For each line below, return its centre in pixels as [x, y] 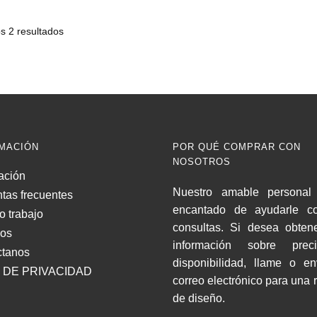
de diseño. [199, 299]
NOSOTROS [202, 162]
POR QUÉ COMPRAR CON [237, 147]
